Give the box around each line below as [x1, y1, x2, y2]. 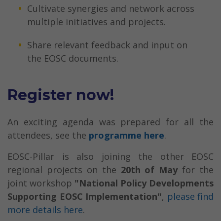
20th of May [120, 164, 178, 176]
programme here [89, 129, 164, 142]
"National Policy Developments [74, 177, 214, 189]
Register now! [7, 86, 114, 105]
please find [167, 190, 214, 203]
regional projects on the [7, 164, 121, 176]
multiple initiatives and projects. [27, 16, 166, 28]
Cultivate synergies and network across [27, 2, 194, 15]
